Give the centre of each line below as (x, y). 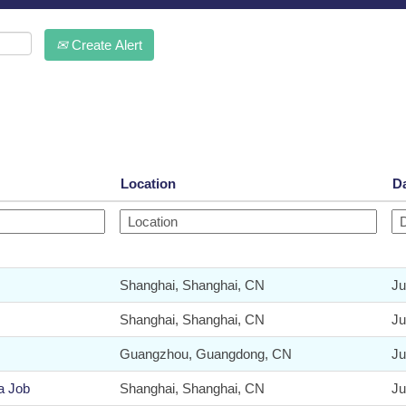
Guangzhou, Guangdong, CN (206, 353)
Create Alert (105, 44)
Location (148, 183)
